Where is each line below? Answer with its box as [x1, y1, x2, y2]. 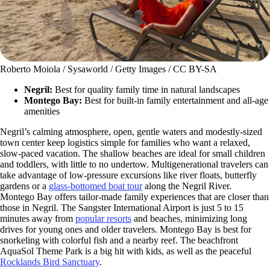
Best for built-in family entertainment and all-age [84, 95, 268, 106]
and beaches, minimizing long [131, 213, 247, 224]
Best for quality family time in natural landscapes [55, 84, 240, 95]
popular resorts [75, 213, 131, 224]
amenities [24, 106, 60, 117]
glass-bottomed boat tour [49, 181, 142, 192]
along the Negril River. [142, 181, 234, 192]
